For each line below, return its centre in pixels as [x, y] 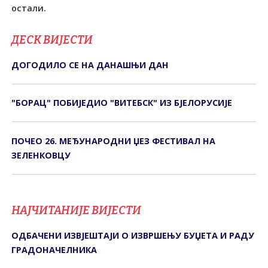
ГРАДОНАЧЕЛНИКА [54, 249]
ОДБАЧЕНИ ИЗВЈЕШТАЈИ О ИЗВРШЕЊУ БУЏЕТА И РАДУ [133, 235]
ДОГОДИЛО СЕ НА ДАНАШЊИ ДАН [90, 65]
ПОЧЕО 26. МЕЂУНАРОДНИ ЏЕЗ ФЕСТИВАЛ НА [114, 141]
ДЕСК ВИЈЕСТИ [52, 39]
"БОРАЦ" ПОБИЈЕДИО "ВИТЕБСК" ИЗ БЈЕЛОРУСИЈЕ [122, 103]
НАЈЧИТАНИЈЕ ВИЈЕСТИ [77, 210]
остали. [29, 8]
